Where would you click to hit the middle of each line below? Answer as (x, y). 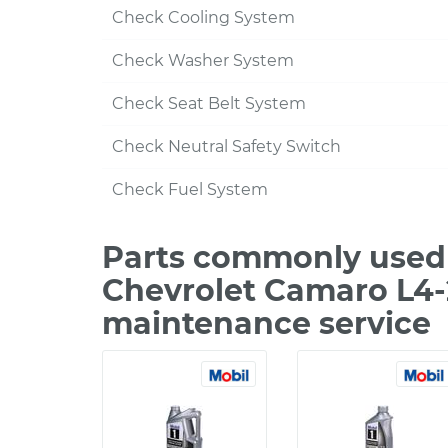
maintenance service (266, 323)
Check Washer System (203, 60)
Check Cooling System (203, 17)
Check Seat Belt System (209, 103)
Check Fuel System (190, 189)
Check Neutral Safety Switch (226, 146)
